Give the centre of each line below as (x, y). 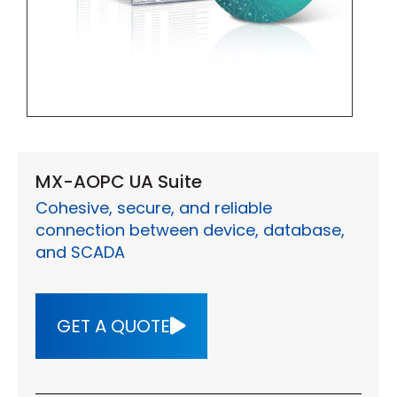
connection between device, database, (190, 230)
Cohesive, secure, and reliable (154, 208)
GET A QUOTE (113, 327)
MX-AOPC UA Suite (119, 182)
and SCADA (80, 253)
